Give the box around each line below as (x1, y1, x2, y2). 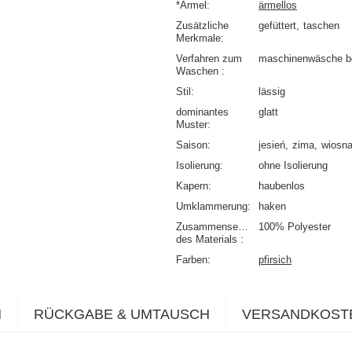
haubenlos (258, 180, 305, 192)
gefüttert (258, 20, 296, 32)
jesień (258, 139, 285, 152)
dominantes (176, 106, 229, 119)
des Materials (176, 233, 240, 246)
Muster (176, 119, 207, 131)
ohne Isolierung (258, 159, 328, 172)
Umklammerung (176, 200, 247, 213)
